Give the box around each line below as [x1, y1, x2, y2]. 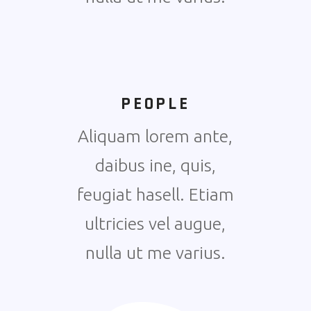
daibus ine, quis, [94, 155, 216, 175]
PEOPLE [121, 93, 190, 115]
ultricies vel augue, [85, 214, 226, 233]
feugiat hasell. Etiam [76, 185, 234, 204]
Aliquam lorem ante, [78, 126, 233, 146]
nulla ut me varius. [85, 243, 226, 262]
